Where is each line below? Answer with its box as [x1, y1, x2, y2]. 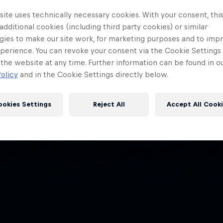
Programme [58, 166, 121, 179]
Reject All [93, 101, 125, 109]
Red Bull [58, 135, 103, 148]
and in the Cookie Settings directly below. [18, 70, 168, 79]
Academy [58, 151, 109, 164]
